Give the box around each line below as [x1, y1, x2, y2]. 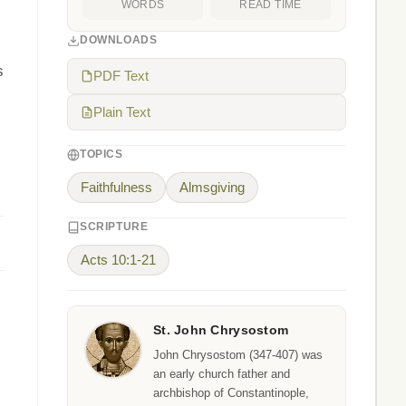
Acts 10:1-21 [81, 253, 156, 267]
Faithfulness [81, 180, 152, 195]
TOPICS [80, 148, 123, 160]
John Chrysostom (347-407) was [153, 348, 323, 362]
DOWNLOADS [80, 34, 158, 46]
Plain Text [93, 105, 150, 120]
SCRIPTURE [80, 220, 149, 233]
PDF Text [93, 69, 149, 83]
